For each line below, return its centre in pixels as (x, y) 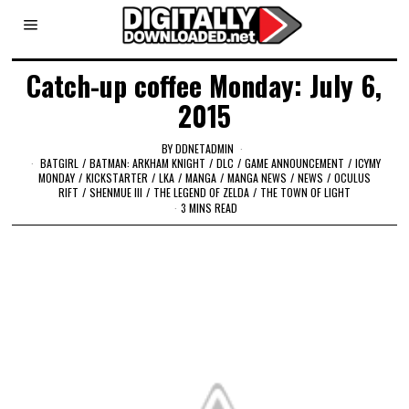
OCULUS (352, 177)
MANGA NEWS (257, 177)
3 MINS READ (210, 208)
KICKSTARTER (116, 177)
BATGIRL (60, 163)
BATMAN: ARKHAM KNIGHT (148, 163)
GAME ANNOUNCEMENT (295, 163)
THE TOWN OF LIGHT (305, 192)
